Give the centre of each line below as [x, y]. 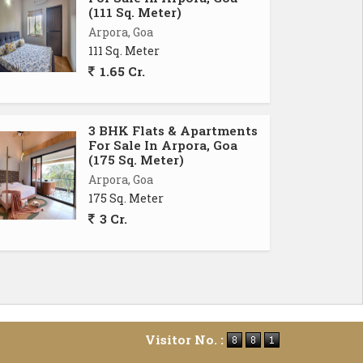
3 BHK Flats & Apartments [173, 130]
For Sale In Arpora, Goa [163, 145]
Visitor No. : [186, 340]
